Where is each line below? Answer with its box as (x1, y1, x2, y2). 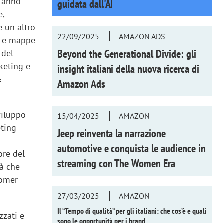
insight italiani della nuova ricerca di (57, 61, 199, 76)
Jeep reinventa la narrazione (57, 126, 166, 140)
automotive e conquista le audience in (57, 141, 206, 155)
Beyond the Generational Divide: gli (57, 46, 196, 61)
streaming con (57, 156, 114, 170)
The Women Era (114, 156, 175, 170)
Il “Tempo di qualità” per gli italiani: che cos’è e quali (57, 205, 207, 216)
